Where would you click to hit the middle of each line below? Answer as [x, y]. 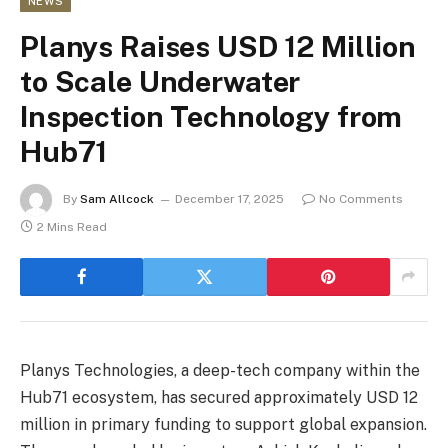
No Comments [361, 198]
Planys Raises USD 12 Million [218, 46]
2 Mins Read [72, 226]
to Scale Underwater [160, 81]
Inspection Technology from [211, 116]
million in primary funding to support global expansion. [223, 424]
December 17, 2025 [229, 198]
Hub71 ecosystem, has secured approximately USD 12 [219, 397]
